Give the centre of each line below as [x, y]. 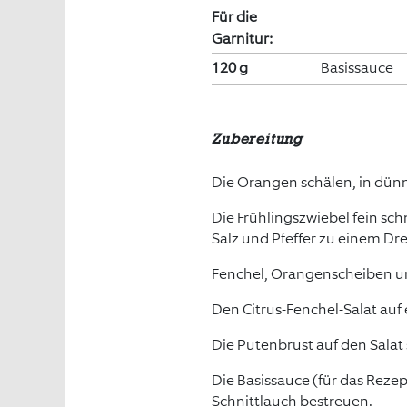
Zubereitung [258, 139]
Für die [235, 17]
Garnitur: [243, 39]
